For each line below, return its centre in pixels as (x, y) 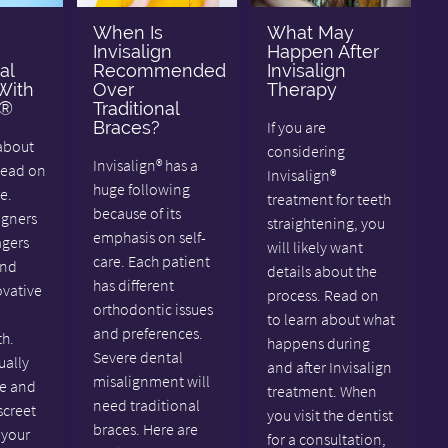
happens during (318, 342)
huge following (141, 188)
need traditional (146, 404)
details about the (321, 270)
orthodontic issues (152, 308)
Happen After (322, 51)
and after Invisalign (329, 366)
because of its (136, 212)
